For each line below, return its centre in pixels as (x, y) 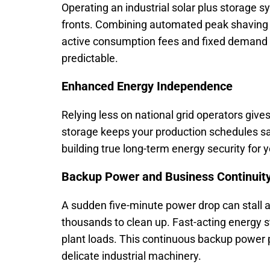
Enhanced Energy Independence (147, 86)
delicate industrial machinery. (131, 256)
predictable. (90, 58)
